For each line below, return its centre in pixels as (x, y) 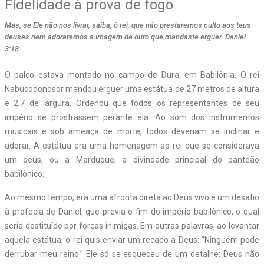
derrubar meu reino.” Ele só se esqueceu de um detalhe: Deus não (132, 254)
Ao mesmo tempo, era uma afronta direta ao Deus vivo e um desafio (132, 197)
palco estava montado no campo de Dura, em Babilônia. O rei (137, 75)
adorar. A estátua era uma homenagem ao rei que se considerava (132, 145)
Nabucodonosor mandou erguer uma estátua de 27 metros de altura (132, 89)
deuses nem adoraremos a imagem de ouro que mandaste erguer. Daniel (125, 37)
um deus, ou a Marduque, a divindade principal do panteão (132, 159)
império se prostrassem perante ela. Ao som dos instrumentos (132, 117)
